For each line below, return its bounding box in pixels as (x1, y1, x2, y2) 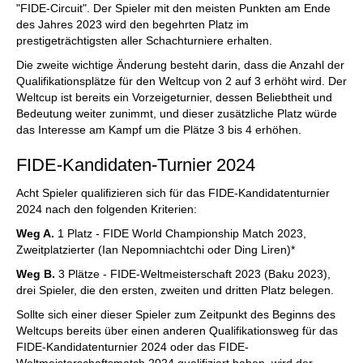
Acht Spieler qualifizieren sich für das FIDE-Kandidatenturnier (16, 186, 330, 199)
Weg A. (16, 227, 54, 240)
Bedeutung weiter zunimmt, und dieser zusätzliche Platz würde (16, 107, 337, 120)
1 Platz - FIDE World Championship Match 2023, (54, 227, 306, 240)
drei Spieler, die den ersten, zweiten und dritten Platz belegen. (16, 284, 334, 297)
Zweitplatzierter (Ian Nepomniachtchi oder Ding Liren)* (16, 243, 295, 256)
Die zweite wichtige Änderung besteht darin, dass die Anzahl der (16, 58, 344, 71)
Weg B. (16, 267, 55, 280)
